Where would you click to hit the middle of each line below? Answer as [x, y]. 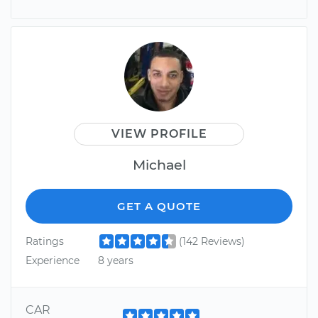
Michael [159, 164]
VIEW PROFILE [159, 133]
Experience [53, 260]
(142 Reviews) [212, 241]
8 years [115, 260]
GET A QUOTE [159, 206]
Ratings [45, 241]
